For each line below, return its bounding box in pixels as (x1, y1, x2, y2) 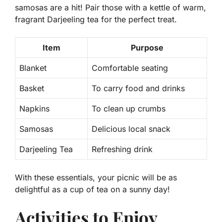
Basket (19, 83, 44, 94)
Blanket (19, 63, 47, 73)
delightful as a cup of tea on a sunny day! (15, 184, 170, 195)
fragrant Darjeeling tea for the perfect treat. (15, 14, 177, 25)
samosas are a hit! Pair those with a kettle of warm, (15, 2, 206, 13)
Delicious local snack (92, 124, 170, 134)
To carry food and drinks (92, 83, 185, 94)
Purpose (131, 43, 164, 53)
